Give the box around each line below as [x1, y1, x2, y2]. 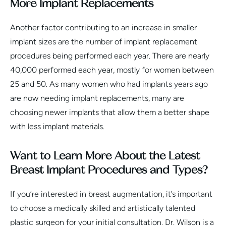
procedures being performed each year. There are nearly [10, 50, 209, 61]
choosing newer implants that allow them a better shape [10, 107, 209, 117]
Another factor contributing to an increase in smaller [10, 22, 197, 32]
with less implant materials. [10, 121, 104, 131]
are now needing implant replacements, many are [10, 93, 184, 103]
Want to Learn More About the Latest [10, 149, 200, 162]
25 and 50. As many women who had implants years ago [10, 79, 208, 89]
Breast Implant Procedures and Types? [10, 163, 208, 177]
